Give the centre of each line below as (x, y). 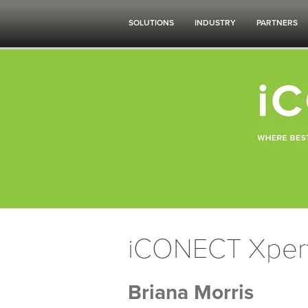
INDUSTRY (215, 23)
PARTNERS (277, 23)
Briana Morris (191, 293)
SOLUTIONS (151, 23)
